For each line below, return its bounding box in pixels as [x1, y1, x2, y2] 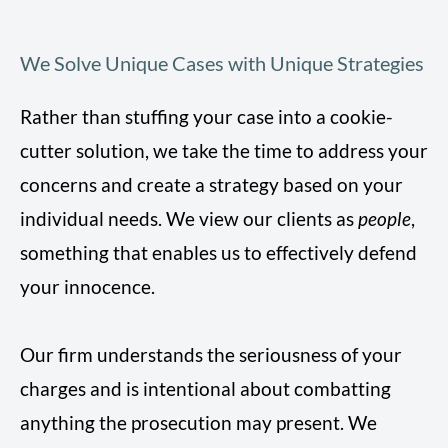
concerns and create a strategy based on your [20, 173, 403, 197]
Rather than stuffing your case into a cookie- [20, 105, 393, 129]
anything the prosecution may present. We [20, 411, 377, 435]
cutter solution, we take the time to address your [20, 139, 428, 163]
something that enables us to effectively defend [20, 241, 417, 265]
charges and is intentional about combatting [20, 377, 391, 401]
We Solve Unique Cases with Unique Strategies [20, 51, 424, 76]
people [358, 207, 411, 231]
